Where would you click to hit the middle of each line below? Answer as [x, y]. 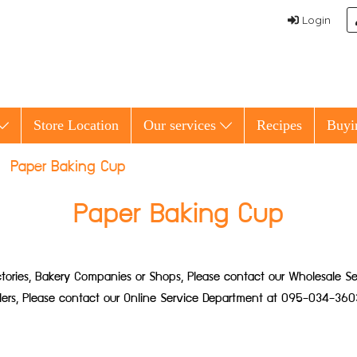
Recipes [280, 126]
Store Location [76, 126]
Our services [181, 126]
